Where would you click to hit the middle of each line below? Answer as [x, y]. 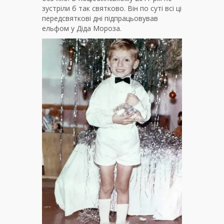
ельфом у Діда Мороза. [82, 28]
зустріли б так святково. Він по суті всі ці [112, 8]
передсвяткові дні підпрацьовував [100, 18]
